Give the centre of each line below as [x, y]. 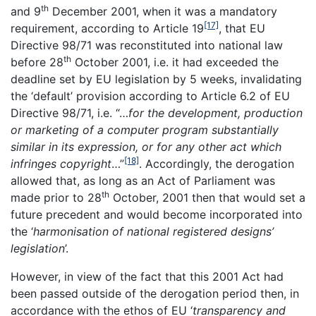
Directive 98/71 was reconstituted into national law [147, 45]
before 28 [37, 62]
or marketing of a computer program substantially [145, 130]
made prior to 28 [56, 198]
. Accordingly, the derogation [217, 164]
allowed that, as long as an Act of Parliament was [143, 181]
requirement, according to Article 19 [107, 29]
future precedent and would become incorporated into [157, 215]
